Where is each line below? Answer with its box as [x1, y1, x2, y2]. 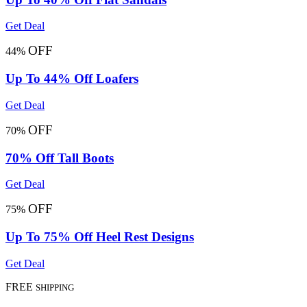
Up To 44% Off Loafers [5, 71, 138, 86]
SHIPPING [36, 282, 74, 293]
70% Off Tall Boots [5, 150, 114, 165]
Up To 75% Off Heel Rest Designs [5, 230, 194, 245]
